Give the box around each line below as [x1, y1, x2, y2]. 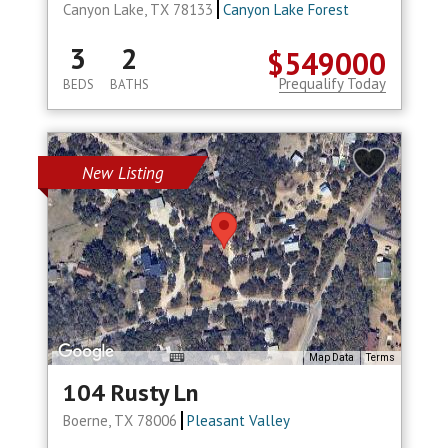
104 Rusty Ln [62, 377, 198, 409]
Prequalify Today [278, 74, 386, 94]
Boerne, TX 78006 [62, 411, 181, 431]
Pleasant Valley [187, 411, 291, 431]
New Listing [81, 162, 164, 185]
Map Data [308, 352, 354, 364]
